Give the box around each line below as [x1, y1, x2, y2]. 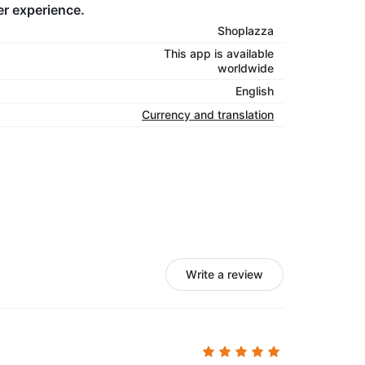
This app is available [164, 46, 274, 60]
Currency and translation [142, 108, 274, 121]
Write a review [186, 267, 263, 281]
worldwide [218, 61, 274, 75]
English [235, 84, 274, 98]
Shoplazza [218, 24, 274, 37]
